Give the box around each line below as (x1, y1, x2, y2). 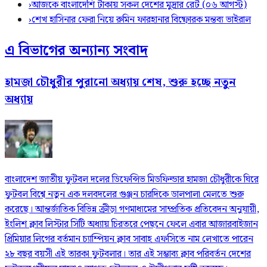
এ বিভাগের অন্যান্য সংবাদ (5, 39, 148, 62)
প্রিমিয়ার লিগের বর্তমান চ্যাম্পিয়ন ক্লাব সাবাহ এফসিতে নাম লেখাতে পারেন (5, 231, 253, 247)
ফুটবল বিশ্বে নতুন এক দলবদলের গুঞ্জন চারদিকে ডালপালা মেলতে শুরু (5, 187, 244, 202)
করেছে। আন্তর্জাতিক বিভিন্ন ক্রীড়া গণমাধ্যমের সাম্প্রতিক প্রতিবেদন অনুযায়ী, (5, 201, 259, 217)
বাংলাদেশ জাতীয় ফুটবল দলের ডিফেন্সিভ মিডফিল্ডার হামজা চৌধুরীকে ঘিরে (5, 172, 259, 187)
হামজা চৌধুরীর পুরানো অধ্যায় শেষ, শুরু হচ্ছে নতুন (5, 73, 236, 91)
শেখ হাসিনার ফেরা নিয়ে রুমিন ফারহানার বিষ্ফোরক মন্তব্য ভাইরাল (32, 13, 251, 28)
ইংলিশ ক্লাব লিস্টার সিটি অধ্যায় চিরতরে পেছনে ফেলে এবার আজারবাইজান (5, 216, 258, 232)
